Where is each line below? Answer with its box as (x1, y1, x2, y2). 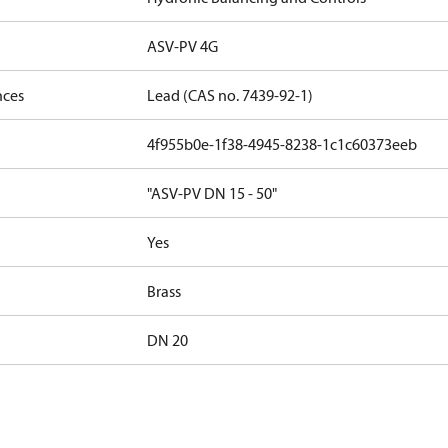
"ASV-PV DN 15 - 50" (147, 183, 278, 203)
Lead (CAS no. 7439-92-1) (147, 85, 314, 105)
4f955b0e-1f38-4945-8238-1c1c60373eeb (147, 134, 418, 154)
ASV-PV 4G (147, 36, 219, 56)
